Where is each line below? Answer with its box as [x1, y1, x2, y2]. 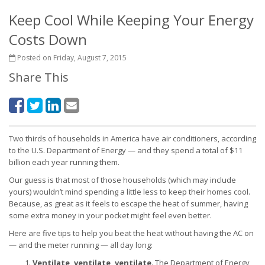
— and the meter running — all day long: [9, 240, 153, 250]
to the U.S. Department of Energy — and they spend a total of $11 [9, 145, 243, 156]
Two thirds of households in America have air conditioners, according [9, 133, 256, 144]
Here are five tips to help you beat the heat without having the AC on [9, 228, 254, 238]
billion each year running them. [9, 157, 119, 167]
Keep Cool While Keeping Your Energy [9, 10, 254, 30]
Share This [9, 69, 69, 85]
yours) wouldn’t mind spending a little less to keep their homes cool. [9, 186, 250, 197]
